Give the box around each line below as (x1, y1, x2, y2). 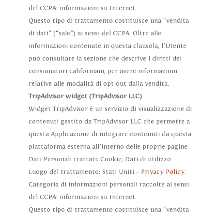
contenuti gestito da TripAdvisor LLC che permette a (28, 118, 190, 126)
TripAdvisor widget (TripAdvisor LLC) (28, 93, 142, 101)
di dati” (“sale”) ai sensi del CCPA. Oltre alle (28, 30, 161, 38)
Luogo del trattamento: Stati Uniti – (28, 168, 141, 176)
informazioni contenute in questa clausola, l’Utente (28, 42, 186, 50)
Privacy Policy (140, 168, 185, 176)
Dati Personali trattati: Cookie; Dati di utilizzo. (28, 155, 172, 164)
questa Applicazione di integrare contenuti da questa (28, 130, 191, 139)
